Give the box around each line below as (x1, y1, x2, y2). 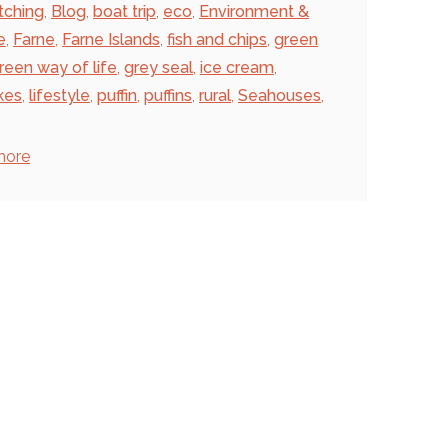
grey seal (124, 58, 193, 77)
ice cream (200, 58, 274, 77)
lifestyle (29, 86, 90, 105)
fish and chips (167, 30, 267, 49)
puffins (144, 86, 192, 105)
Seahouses (238, 86, 321, 105)
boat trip (93, 2, 156, 21)
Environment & (199, 2, 309, 21)
